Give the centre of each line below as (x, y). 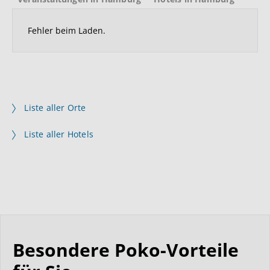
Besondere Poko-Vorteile (126, 250)
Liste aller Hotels (59, 134)
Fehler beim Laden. (67, 30)
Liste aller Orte (55, 108)
